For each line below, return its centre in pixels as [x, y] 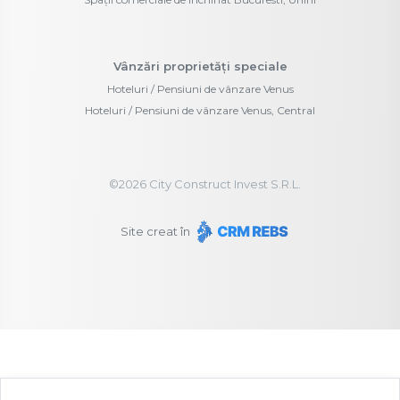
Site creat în [157, 232]
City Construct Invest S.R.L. [223, 184]
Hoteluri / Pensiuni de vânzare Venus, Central [200, 111]
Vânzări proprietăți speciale [200, 67]
